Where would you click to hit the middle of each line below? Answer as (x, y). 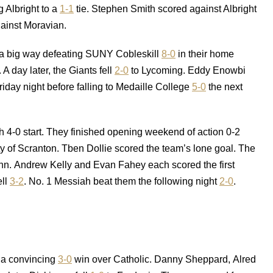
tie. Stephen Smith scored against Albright (165, 9)
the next (224, 87)
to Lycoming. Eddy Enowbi (187, 70)
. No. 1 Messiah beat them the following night (122, 181)
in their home (205, 54)
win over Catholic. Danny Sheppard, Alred (164, 259)
